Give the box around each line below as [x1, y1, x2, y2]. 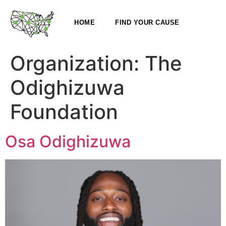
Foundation [10, 99, 118, 125]
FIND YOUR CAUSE [115, 19, 180, 26]
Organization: [10, 51, 145, 76]
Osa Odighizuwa [5, 132, 131, 152]
